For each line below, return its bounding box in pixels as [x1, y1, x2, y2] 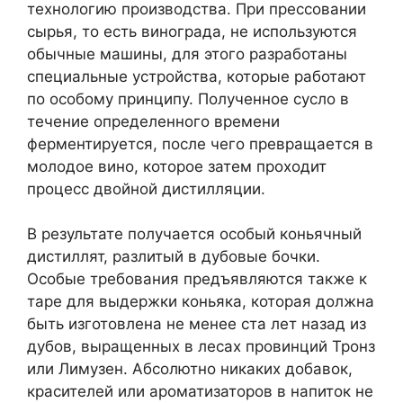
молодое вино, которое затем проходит [27, 157, 327, 175]
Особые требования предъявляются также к [27, 270, 367, 289]
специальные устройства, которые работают [27, 67, 366, 85]
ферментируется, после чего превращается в [27, 134, 373, 153]
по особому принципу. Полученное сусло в [27, 89, 349, 108]
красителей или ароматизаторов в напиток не [27, 382, 373, 401]
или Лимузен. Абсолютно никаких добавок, [27, 360, 353, 379]
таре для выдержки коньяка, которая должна [27, 292, 374, 311]
